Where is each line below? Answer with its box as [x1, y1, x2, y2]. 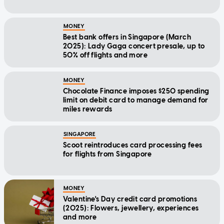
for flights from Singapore [63, 150, 152, 159]
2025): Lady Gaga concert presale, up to [63, 42, 205, 51]
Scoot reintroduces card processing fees [63, 141, 202, 150]
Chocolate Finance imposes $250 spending [63, 87, 209, 96]
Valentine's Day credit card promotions [63, 195, 197, 204]
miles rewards [63, 105, 112, 114]
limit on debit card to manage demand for [63, 96, 208, 105]
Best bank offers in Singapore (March [63, 33, 191, 42]
